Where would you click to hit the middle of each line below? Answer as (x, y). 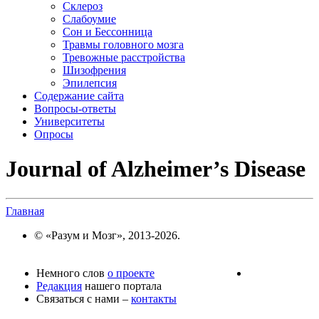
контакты (154, 298)
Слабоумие (89, 19)
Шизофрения (94, 70)
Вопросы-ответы (75, 109)
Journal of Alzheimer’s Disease (156, 169)
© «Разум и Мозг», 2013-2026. (107, 235)
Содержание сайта (79, 96)
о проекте (131, 273)
